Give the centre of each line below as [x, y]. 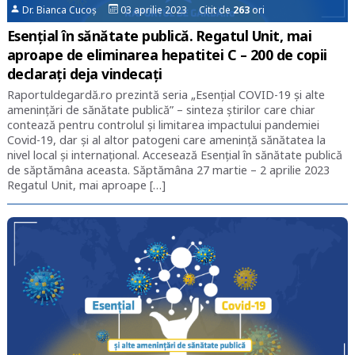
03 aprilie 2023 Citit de [176, 10]
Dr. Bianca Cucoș [65, 10]
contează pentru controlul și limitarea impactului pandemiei [163, 124]
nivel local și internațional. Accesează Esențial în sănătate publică [174, 155]
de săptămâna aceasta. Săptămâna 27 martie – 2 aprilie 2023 [168, 170]
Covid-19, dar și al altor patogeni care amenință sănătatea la [166, 139]
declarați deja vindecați [84, 73]
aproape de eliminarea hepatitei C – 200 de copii [167, 54]
